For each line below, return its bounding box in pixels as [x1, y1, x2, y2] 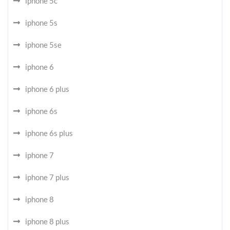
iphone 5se [25, 40, 62, 49]
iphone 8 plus [25, 217, 69, 226]
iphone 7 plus [25, 172, 69, 182]
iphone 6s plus [25, 128, 73, 138]
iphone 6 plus [25, 84, 69, 93]
